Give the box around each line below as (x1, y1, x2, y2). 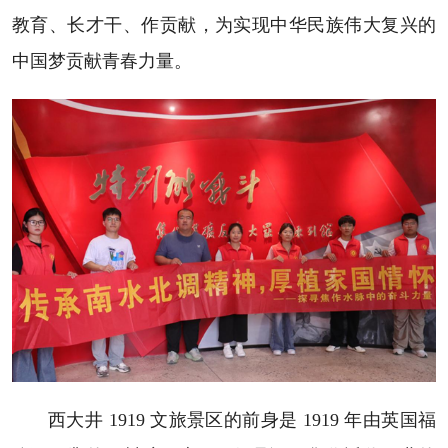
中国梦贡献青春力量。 (11, 51, 192, 72)
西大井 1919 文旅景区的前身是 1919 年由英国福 (47, 409, 437, 430)
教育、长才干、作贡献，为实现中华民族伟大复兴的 (11, 15, 437, 36)
